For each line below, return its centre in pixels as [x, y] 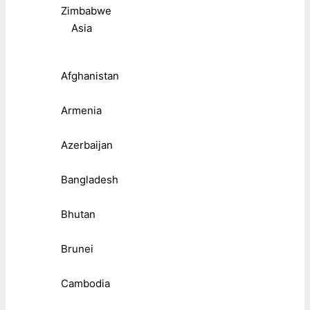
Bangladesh [90, 180]
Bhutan [78, 215]
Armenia [81, 111]
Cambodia [85, 284]
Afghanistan [90, 76]
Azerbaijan [87, 145]
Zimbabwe [86, 11]
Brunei [77, 249]
